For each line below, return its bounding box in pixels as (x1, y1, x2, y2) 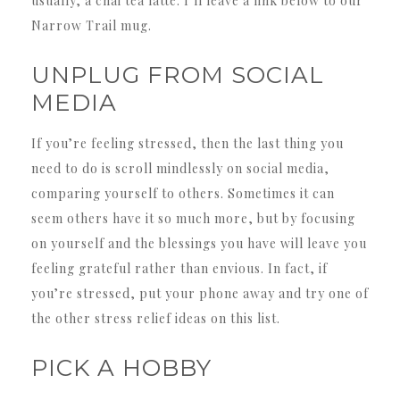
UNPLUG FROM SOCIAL (31, 60, 324, 89)
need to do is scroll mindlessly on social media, (31, 159, 329, 177)
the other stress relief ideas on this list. (31, 309, 280, 327)
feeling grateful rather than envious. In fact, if (31, 259, 328, 277)
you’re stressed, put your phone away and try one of (31, 284, 369, 302)
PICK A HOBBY (31, 353, 212, 382)
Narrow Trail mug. (31, 16, 152, 34)
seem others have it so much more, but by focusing (31, 209, 355, 227)
